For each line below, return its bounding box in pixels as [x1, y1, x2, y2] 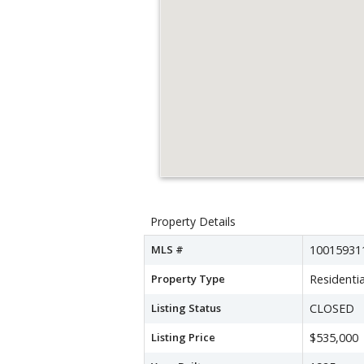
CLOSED [310, 300, 354, 316]
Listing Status [151, 300, 221, 315]
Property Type [151, 271, 225, 286]
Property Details [150, 213, 236, 229]
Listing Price [151, 329, 215, 344]
